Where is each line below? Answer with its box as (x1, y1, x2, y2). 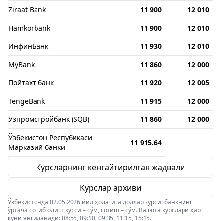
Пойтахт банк (8, 78, 54, 87)
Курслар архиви (80, 183, 141, 193)
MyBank (8, 60, 35, 69)
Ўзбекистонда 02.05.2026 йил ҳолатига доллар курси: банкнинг (8, 198, 192, 206)
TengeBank (8, 96, 45, 106)
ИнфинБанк (8, 41, 48, 51)
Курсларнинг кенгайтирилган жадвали (36, 162, 185, 173)
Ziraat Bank (8, 5, 46, 14)
